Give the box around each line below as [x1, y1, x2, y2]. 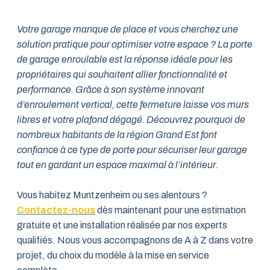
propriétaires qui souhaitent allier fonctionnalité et [17, 69, 227, 80]
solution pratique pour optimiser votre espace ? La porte [17, 39, 253, 49]
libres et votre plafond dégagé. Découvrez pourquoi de [17, 115, 245, 125]
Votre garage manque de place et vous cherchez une [17, 24, 238, 34]
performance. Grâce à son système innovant [17, 84, 204, 95]
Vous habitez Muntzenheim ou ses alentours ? [17, 190, 207, 200]
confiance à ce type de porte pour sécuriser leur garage [17, 145, 247, 155]
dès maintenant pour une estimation [95, 205, 246, 215]
